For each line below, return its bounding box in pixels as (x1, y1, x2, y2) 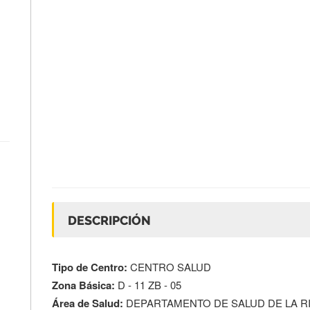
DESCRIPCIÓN (68, 213, 151, 228)
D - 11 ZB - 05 (115, 277, 181, 293)
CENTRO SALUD (127, 259, 211, 275)
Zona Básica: (52, 277, 115, 293)
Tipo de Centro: (52, 259, 127, 275)
